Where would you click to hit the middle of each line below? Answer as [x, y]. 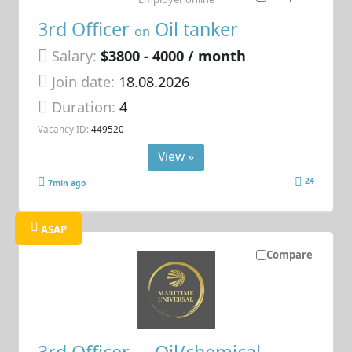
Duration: [86, 107]
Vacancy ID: [64, 128]
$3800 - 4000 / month [174, 56]
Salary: [75, 56]
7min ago [67, 183]
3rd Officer [86, 29]
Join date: [84, 81]
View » [176, 157]
